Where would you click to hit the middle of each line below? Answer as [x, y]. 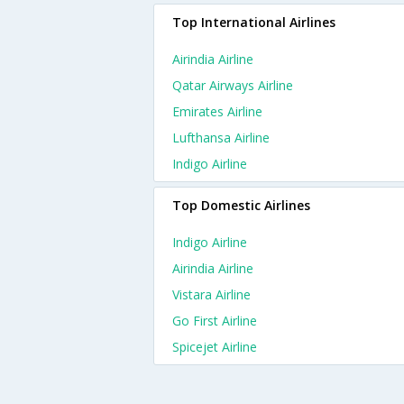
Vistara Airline [211, 294]
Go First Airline [215, 321]
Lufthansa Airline [221, 138]
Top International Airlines [254, 22]
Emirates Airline [217, 111]
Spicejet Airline [215, 347]
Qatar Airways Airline [233, 85]
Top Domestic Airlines [241, 205]
